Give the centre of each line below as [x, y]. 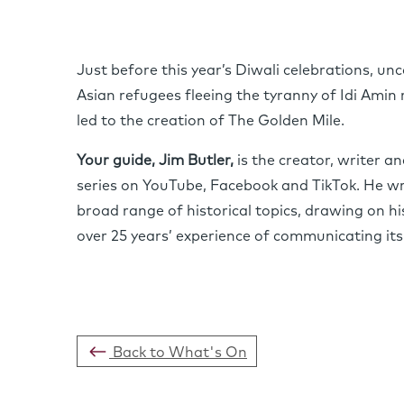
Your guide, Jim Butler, [157, 161]
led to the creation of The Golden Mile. [211, 121]
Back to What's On [178, 353]
